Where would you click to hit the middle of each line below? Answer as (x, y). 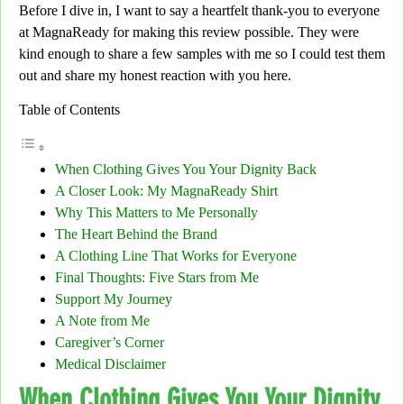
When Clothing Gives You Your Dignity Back (186, 169)
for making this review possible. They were (234, 32)
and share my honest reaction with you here (164, 75)
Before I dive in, (65, 10)
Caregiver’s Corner (110, 342)
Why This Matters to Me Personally (156, 212)
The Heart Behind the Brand (136, 234)
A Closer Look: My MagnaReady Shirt (166, 190)
